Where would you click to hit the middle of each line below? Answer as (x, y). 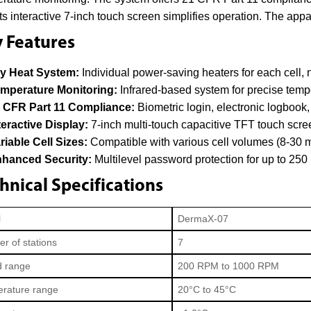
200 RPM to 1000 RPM (229, 266)
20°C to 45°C (207, 289)
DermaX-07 (203, 218)
